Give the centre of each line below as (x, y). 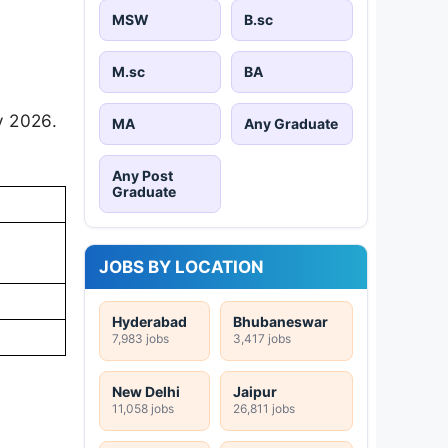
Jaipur (255, 391)
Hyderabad (149, 321)
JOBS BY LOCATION (181, 266)
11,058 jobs (143, 408)
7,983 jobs (140, 338)
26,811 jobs (264, 408)
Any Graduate (291, 123)
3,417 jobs (262, 338)
